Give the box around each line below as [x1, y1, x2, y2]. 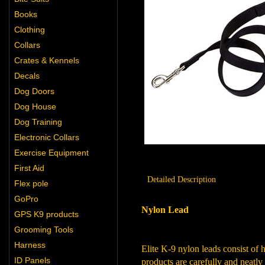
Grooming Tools [14, 225, 73, 234]
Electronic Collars [14, 132, 79, 142]
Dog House [14, 102, 56, 111]
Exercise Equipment [14, 148, 89, 157]
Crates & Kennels [14, 56, 79, 65]
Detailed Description [147, 175, 216, 184]
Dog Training [14, 117, 62, 127]
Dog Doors [14, 86, 54, 96]
